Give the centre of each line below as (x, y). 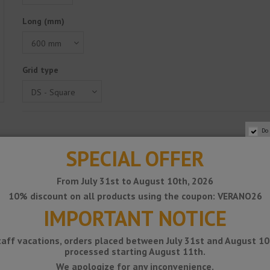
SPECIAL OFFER (135, 159)
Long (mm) (44, 21)
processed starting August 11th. (135, 251)
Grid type (41, 70)
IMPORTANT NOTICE (135, 218)
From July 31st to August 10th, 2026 (135, 181)
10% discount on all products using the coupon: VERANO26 (135, 196)
